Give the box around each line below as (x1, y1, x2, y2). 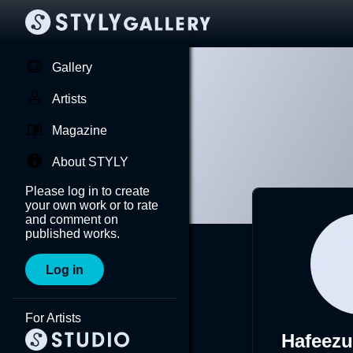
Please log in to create (25, 184, 150, 198)
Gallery (52, 61, 92, 74)
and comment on (25, 213, 118, 226)
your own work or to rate (25, 199, 158, 212)
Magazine (52, 124, 107, 137)
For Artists (25, 311, 81, 325)
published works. (25, 227, 120, 240)
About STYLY (52, 155, 128, 169)
